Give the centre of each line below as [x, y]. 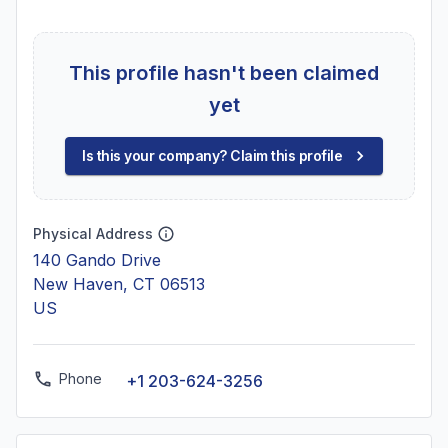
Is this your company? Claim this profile [212, 155]
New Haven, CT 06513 [119, 284]
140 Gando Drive [97, 260]
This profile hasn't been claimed [224, 73]
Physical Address [93, 233]
